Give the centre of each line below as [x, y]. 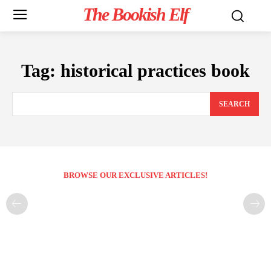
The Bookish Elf [135, 14]
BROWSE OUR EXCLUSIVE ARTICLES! [135, 175]
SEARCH [234, 104]
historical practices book [155, 70]
